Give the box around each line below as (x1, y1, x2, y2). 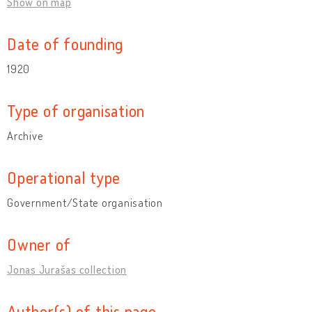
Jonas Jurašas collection (7, 262, 127, 276)
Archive (7, 128, 44, 143)
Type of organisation (7, 100, 145, 120)
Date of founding (7, 33, 123, 54)
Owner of (7, 233, 71, 254)
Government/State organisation (7, 195, 163, 210)
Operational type (7, 166, 120, 187)
